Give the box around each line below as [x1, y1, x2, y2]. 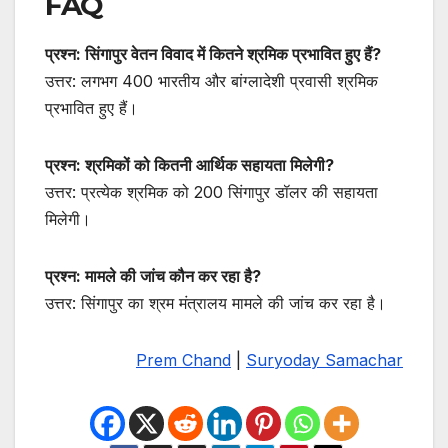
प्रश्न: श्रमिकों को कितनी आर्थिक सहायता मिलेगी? [45, 155, 334, 176]
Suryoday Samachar [246, 350, 403, 371]
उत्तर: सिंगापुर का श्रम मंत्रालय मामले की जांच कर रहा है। [45, 293, 386, 314]
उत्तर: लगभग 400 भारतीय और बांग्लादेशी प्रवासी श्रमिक [45, 71, 378, 92]
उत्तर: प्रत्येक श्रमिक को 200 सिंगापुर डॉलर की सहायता [45, 182, 378, 203]
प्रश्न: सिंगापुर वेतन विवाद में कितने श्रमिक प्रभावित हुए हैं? [45, 44, 381, 65]
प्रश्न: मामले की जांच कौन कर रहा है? [45, 266, 261, 287]
